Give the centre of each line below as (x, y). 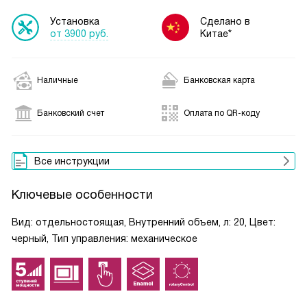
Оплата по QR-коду (222, 113)
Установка (75, 21)
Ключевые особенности (82, 195)
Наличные (58, 80)
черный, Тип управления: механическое (105, 238)
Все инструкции (72, 161)
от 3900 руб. (79, 33)
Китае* (216, 34)
